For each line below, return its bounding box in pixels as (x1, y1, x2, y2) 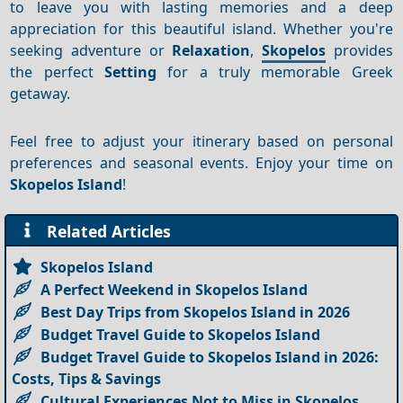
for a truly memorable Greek (157, 61, 393, 82)
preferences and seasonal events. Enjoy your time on (10, 152, 393, 173)
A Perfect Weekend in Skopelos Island (40, 279, 309, 300)
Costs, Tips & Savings (12, 368, 162, 389)
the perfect (10, 61, 105, 82)
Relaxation (172, 40, 251, 60)
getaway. (10, 83, 71, 103)
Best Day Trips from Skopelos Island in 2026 (40, 301, 351, 322)
